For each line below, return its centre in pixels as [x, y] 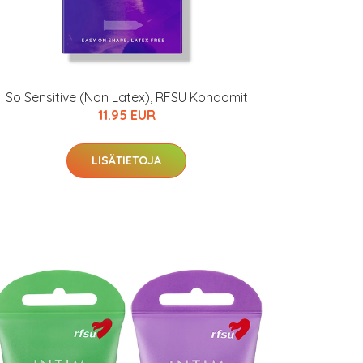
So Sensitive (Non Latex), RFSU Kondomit [126, 97]
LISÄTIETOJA [126, 160]
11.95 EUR [126, 115]
